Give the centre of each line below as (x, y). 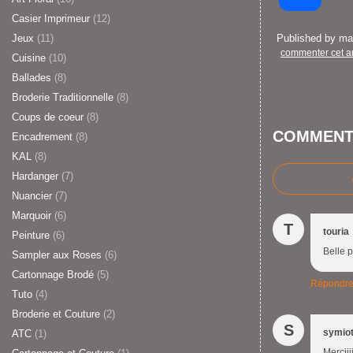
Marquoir (32, 216)
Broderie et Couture (56, 314)
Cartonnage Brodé (53, 275)
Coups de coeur (48, 117)
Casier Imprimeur (51, 19)
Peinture (31, 235)
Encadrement (42, 137)
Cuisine (29, 58)
